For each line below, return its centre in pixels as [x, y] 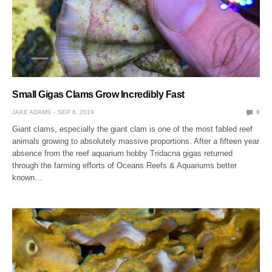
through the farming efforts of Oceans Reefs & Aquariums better [125, 166]
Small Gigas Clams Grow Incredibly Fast [98, 95]
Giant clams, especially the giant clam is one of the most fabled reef [133, 129]
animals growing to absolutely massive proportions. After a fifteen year [136, 141]
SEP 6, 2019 [76, 112]
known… [27, 178]
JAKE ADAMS [32, 112]
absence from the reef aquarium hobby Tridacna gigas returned [123, 154]
